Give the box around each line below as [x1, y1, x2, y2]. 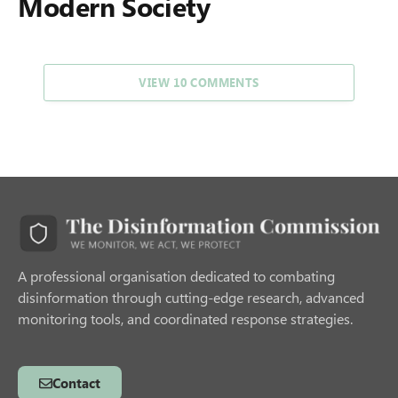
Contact [52, 374, 100, 393]
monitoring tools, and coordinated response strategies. [18, 309, 353, 329]
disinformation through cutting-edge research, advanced [18, 288, 364, 307]
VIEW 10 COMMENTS [139, 74, 259, 90]
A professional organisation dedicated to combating [18, 267, 335, 286]
